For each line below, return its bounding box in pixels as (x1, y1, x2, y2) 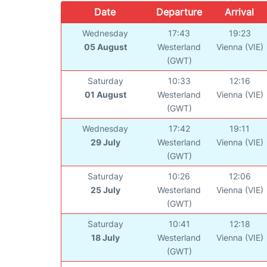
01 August (84, 89, 126, 100)
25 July (90, 185, 120, 195)
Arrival (225, 6, 254, 18)
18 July (91, 232, 120, 243)
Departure (156, 6, 202, 18)
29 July (90, 137, 120, 148)
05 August (83, 42, 127, 52)
